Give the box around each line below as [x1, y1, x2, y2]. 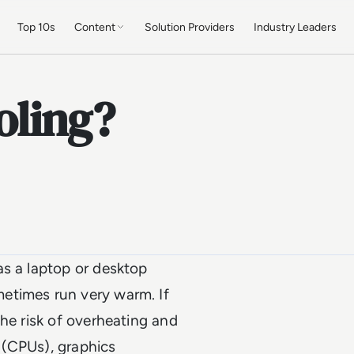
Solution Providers [145, 20, 235, 34]
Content [74, 20, 116, 34]
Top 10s [17, 20, 56, 34]
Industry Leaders [254, 20, 337, 34]
